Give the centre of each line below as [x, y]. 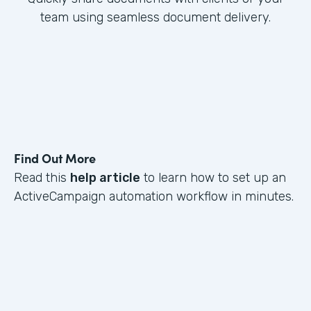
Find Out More [55, 158]
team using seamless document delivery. [155, 18]
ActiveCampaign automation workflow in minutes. [154, 197]
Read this [42, 178]
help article [105, 178]
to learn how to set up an [213, 178]
